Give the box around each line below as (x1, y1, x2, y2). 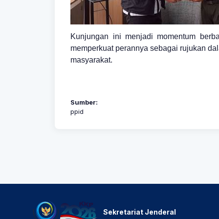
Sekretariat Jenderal (103, 207, 176, 216)
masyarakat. (70, 56, 113, 65)
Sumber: (70, 98, 98, 106)
